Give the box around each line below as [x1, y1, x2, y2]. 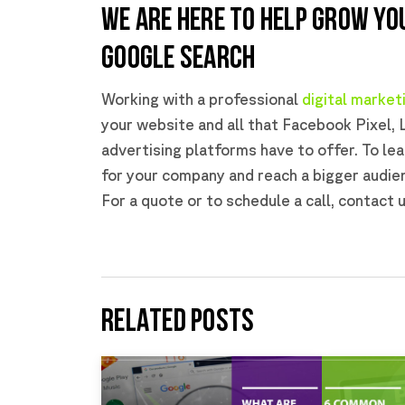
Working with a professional [101, 90, 302, 108]
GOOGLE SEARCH [101, 44, 256, 77]
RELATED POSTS [101, 307, 255, 340]
